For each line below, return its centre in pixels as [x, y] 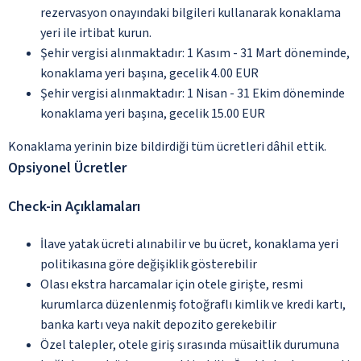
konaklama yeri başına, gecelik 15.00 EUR [153, 113]
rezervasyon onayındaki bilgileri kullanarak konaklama [191, 12]
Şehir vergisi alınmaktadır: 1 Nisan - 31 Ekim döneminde [193, 93]
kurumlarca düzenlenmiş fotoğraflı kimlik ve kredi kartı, [193, 304]
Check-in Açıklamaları [74, 206]
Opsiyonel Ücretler [67, 168]
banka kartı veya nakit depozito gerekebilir [158, 324]
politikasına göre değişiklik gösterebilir [149, 264]
